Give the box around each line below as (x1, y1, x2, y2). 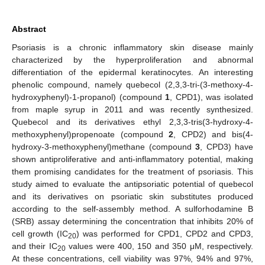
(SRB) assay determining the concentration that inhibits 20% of (12, 216, 253, 226)
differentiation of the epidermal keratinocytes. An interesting (12, 67, 253, 77)
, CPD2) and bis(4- (173, 129, 254, 139)
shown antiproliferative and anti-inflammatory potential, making (12, 154, 253, 164)
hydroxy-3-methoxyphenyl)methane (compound (12, 141, 195, 151)
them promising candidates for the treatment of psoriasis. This (12, 166, 253, 176)
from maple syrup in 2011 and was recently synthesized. (12, 104, 253, 114)
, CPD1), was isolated (170, 92, 254, 102)
